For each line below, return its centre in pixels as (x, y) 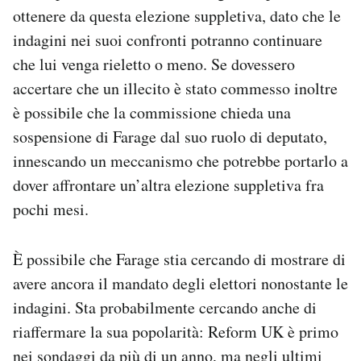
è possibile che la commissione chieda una (152, 112)
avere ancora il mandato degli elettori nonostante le (180, 283)
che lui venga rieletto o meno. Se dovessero (154, 64)
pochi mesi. (51, 209)
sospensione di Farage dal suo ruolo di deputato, (170, 136)
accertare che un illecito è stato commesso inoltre (175, 88)
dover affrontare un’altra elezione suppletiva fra (168, 185)
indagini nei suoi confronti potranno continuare (168, 39)
